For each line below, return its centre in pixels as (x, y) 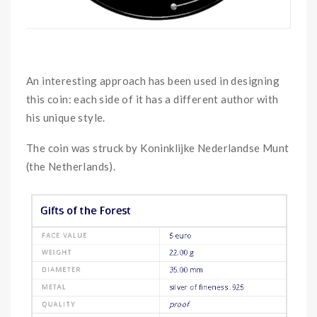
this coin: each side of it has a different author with (152, 99)
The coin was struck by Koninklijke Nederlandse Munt (158, 148)
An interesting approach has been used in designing (153, 81)
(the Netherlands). (71, 167)
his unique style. (66, 118)
